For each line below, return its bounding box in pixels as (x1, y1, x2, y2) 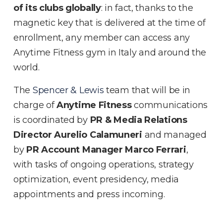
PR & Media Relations (90, 114, 187, 125)
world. (13, 61, 40, 73)
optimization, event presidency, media (13, 173, 179, 185)
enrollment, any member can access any (13, 32, 190, 43)
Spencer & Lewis (32, 84, 104, 96)
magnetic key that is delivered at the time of (13, 17, 206, 28)
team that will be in (104, 84, 191, 96)
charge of (13, 99, 56, 111)
